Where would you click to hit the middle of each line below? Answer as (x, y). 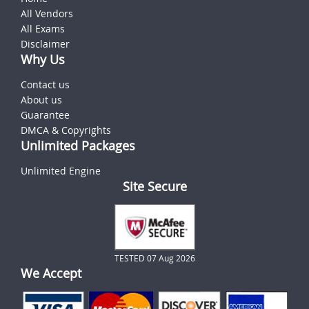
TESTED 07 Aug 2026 (154, 258)
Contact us (45, 84)
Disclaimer (45, 43)
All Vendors (47, 13)
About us (41, 99)
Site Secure (154, 186)
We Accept (51, 273)
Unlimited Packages (78, 145)
